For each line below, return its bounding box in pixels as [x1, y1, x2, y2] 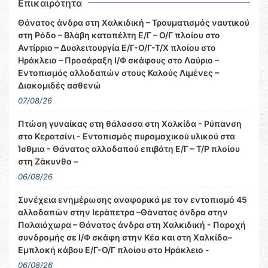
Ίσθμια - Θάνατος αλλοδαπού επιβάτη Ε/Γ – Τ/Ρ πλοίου [18, 144, 240, 154]
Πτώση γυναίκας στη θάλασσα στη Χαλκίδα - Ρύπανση [18, 118, 242, 129]
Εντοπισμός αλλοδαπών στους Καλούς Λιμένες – [18, 68, 219, 78]
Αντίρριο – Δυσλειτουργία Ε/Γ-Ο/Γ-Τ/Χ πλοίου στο [18, 42, 216, 53]
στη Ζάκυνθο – [18, 156, 78, 166]
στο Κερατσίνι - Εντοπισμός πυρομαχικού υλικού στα [18, 131, 235, 141]
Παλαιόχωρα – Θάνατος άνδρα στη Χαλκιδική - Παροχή [18, 220, 246, 230]
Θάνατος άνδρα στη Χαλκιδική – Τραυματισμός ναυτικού [18, 17, 249, 28]
